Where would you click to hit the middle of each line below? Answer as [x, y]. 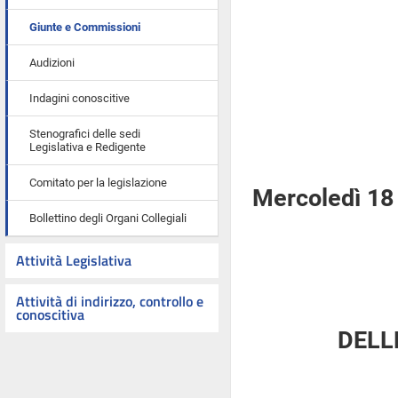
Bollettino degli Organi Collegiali [108, 218]
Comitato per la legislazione [98, 183]
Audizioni [52, 63]
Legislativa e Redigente [88, 147]
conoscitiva [50, 314]
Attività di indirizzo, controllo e [110, 301]
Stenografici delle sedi [85, 134]
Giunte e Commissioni [85, 27]
